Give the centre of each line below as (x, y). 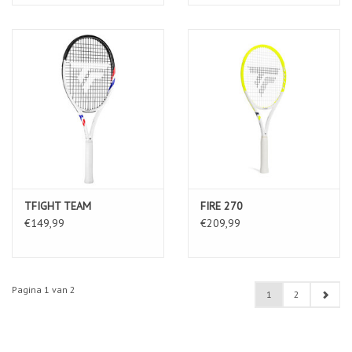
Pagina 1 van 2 (44, 289)
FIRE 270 (222, 205)
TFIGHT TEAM (58, 205)
